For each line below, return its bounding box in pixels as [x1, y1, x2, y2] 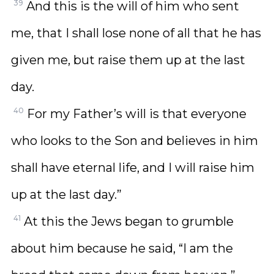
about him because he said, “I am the [11, 241, 233, 256]
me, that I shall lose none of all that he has [11, 26, 261, 40]
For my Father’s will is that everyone [27, 106, 246, 121]
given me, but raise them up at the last [11, 53, 245, 67]
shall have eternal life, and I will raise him [11, 160, 254, 175]
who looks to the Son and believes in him [11, 133, 258, 148]
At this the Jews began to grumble [24, 214, 234, 229]
